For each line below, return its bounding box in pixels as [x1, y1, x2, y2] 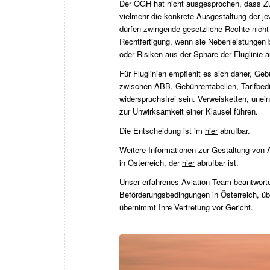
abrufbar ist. [195, 157, 239, 169]
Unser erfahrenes [119, 176, 181, 188]
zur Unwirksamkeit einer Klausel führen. [119, 105, 258, 118]
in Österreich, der [119, 157, 182, 169]
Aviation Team [181, 176, 231, 188]
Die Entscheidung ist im [119, 125, 205, 137]
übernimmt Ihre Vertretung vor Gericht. [119, 201, 253, 213]
